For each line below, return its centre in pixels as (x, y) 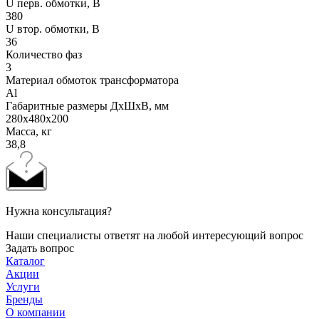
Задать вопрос (40, 248)
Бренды (24, 299)
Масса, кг (29, 131)
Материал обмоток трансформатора (92, 80)
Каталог (25, 261)
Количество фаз (44, 54)
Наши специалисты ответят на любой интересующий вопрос (155, 235)
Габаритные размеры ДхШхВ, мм (87, 105)
